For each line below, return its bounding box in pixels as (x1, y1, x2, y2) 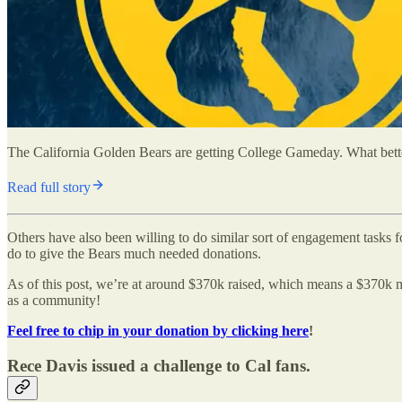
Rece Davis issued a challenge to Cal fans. (7, 355, 310, 375)
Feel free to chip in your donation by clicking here (7, 322, 309, 338)
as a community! (7, 292, 100, 308)
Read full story (7, 179, 91, 195)
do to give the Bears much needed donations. (7, 245, 261, 261)
